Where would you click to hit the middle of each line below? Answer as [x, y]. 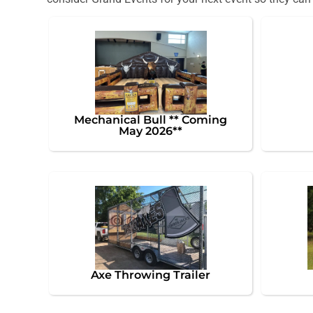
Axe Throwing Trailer [151, 275]
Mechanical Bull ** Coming [151, 119]
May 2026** [151, 131]
